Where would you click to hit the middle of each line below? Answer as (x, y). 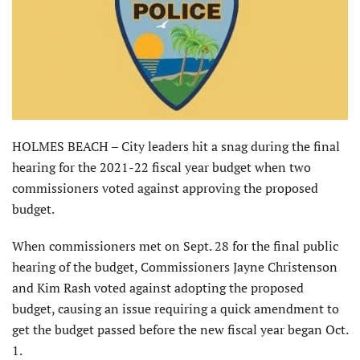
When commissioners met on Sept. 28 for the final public (175, 246)
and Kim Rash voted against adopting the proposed (158, 288)
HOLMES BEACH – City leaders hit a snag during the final (176, 147)
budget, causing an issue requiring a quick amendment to (176, 309)
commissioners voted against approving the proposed (165, 188)
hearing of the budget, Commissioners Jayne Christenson (175, 267)
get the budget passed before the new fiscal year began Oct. (180, 330)
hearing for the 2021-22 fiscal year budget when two (162, 168)
